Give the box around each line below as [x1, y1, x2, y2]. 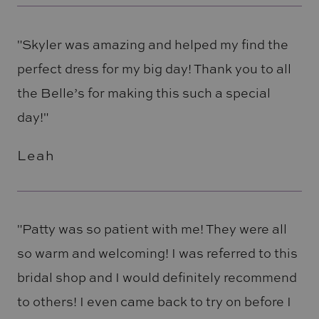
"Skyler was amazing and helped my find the [16, 35, 288, 53]
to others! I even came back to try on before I [16, 293, 291, 310]
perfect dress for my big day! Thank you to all [16, 59, 291, 77]
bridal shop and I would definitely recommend [16, 268, 297, 286]
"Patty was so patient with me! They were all [16, 220, 287, 238]
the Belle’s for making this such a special [16, 83, 271, 101]
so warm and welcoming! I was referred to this [16, 244, 298, 262]
